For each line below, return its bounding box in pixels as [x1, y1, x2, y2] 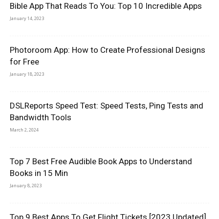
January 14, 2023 [10, 15, 44, 22]
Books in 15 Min [10, 168, 68, 178]
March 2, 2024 [10, 127, 39, 133]
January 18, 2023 [10, 71, 44, 77]
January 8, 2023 [10, 182, 42, 189]
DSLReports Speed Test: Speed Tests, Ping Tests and [10, 101, 203, 110]
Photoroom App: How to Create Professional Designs [10, 45, 205, 55]
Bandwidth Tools [10, 112, 71, 122]
